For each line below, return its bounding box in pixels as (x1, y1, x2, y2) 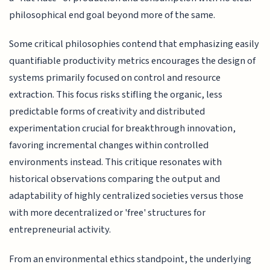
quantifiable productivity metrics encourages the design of (9, 54, 256, 69)
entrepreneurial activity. (9, 222, 111, 237)
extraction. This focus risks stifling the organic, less (9, 87, 223, 102)
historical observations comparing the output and (9, 172, 221, 187)
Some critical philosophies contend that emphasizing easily (9, 37, 260, 52)
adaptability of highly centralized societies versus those (9, 189, 244, 204)
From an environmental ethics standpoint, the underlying (9, 251, 252, 266)
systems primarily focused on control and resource (9, 71, 221, 86)
